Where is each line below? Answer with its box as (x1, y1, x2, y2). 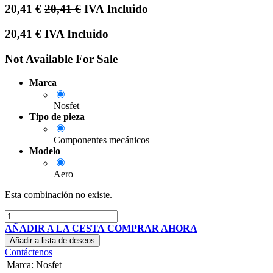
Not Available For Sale (5, 52, 118, 65)
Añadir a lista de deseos (10, 235, 95, 245)
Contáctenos (5, 246, 52, 257)
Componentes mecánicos (54, 134, 149, 145)
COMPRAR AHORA (107, 222, 197, 233)
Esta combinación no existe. (5, 189, 112, 200)
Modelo (29, 145, 60, 156)
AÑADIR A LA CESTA (5, 222, 105, 233)
